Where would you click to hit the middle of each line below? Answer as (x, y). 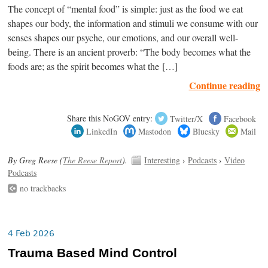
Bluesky (206, 131)
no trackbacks (43, 188)
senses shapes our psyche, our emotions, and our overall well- (123, 38)
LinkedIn (102, 131)
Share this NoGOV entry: (110, 118)
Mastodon (155, 131)
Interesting (162, 160)
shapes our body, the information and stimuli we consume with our (133, 24)
